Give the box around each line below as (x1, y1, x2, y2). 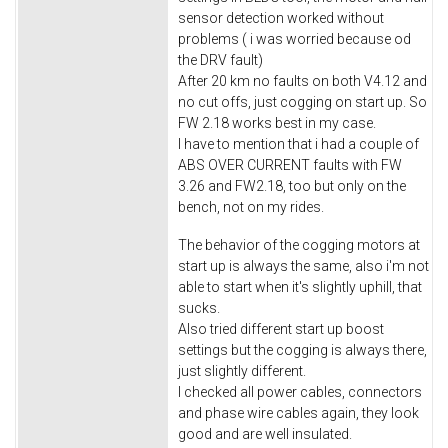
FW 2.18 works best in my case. (178, 115, 376, 132)
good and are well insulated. (178, 425, 352, 442)
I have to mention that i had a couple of (178, 136, 419, 153)
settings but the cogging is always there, (178, 341, 427, 358)
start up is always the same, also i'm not (178, 257, 429, 274)
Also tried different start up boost (178, 320, 384, 337)
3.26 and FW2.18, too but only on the (178, 178, 406, 195)
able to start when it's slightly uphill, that (178, 278, 422, 295)
